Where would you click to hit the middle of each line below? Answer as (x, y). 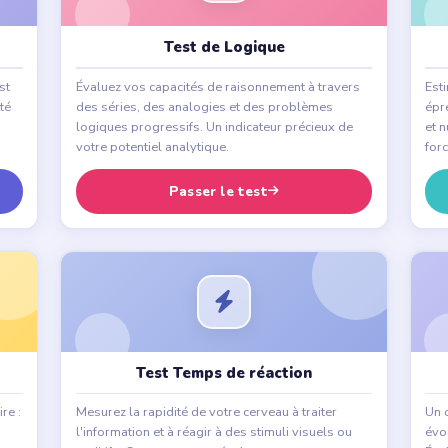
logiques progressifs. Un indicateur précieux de (214, 126)
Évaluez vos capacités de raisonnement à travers (217, 86)
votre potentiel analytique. (152, 146)
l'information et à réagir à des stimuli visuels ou (213, 432)
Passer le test (218, 191)
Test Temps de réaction (224, 372)
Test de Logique (224, 47)
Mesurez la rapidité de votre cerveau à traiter (206, 412)
